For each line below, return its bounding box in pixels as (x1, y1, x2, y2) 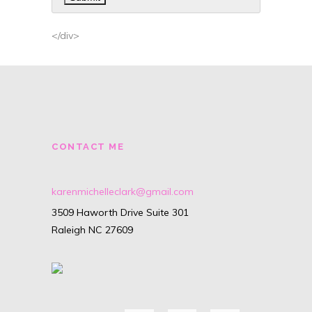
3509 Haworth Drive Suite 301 (52, 206, 189, 219)
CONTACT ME (52, 141, 124, 152)
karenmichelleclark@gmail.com (52, 185, 194, 198)
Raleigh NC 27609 (52, 224, 133, 236)
